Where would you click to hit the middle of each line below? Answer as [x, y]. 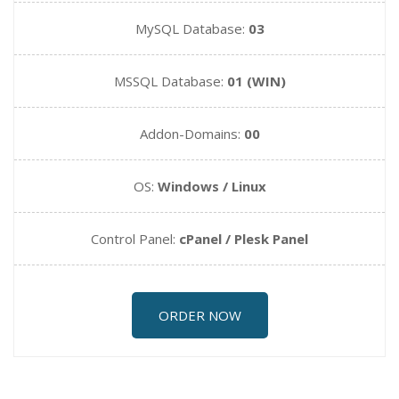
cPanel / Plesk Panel [244, 239]
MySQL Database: [191, 28]
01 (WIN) [256, 81]
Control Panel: [135, 239]
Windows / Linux [212, 186]
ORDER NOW [199, 315]
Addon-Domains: [191, 134]
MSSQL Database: [170, 81]
